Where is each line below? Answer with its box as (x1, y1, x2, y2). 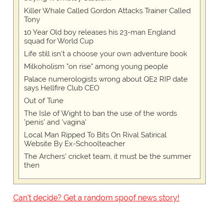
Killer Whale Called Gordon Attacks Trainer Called (23, 6, 191, 16)
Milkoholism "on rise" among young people (23, 62, 168, 71)
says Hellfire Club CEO (23, 84, 99, 93)
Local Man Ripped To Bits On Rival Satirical (23, 131, 167, 140)
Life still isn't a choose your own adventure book (23, 49, 187, 59)
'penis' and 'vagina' (23, 118, 87, 127)
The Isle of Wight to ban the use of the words (23, 109, 177, 118)
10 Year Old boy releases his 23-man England (23, 28, 175, 37)
